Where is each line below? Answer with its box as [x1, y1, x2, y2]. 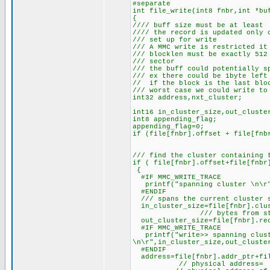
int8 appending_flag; [133, 116, 217, 123]
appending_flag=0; [133, 123, 204, 130]
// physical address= [133, 260, 263, 268]
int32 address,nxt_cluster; [133, 94, 242, 101]
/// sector [133, 58, 175, 65]
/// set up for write [133, 36, 217, 43]
